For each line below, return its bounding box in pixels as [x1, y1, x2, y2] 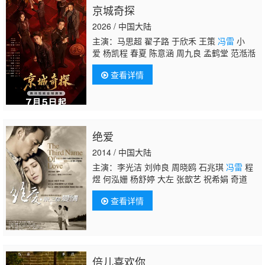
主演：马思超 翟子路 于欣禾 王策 [92, 34, 218, 47]
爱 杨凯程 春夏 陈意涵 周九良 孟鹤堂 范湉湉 [92, 46, 256, 59]
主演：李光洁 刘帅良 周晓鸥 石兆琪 [92, 160, 226, 173]
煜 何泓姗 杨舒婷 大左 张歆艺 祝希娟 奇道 [92, 172, 247, 185]
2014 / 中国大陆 [92, 146, 151, 158]
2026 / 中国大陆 [92, 20, 151, 32]
